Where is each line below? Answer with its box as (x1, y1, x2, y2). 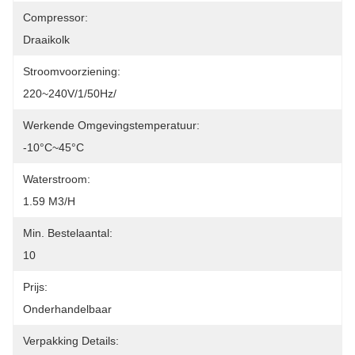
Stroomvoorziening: (23, 65, 120, 78)
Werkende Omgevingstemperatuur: (23, 119, 200, 132)
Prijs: (23, 281, 48, 293)
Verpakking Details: (23, 334, 119, 347)
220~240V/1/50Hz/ (23, 87, 116, 100)
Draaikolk (23, 33, 70, 46)
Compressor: (23, 11, 88, 24)
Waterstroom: (23, 173, 90, 185)
